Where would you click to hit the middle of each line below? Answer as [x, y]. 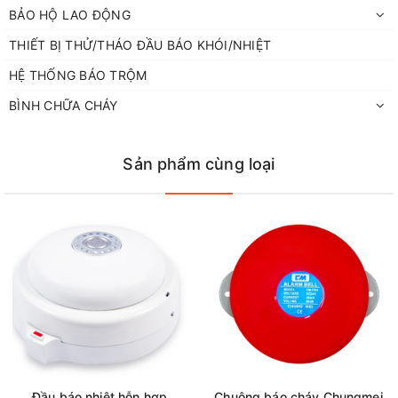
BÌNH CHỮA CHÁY [64, 106]
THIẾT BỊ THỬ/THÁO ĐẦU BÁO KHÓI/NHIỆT [140, 45]
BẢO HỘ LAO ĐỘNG [70, 15]
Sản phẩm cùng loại [199, 164]
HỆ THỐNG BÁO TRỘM [78, 76]
